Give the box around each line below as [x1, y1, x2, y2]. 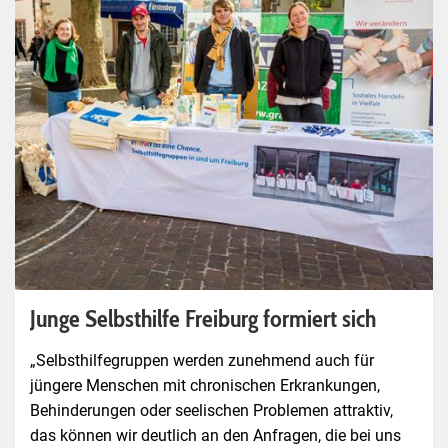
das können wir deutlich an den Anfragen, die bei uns [30, 425, 401, 445]
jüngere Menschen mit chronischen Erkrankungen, [30, 375, 380, 395]
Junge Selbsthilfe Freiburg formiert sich [30, 303, 376, 333]
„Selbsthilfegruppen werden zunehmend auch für [30, 350, 374, 370]
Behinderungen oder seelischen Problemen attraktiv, [30, 400, 393, 420]
